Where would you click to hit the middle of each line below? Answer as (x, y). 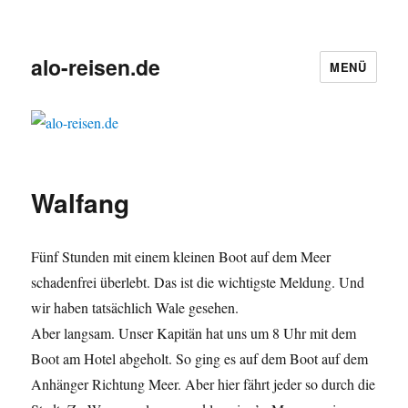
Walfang (81, 203)
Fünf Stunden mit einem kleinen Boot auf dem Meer (181, 257)
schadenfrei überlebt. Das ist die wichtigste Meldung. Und (198, 282)
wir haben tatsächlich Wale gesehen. (135, 308)
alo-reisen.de (96, 66)
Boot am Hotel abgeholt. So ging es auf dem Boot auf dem (200, 359)
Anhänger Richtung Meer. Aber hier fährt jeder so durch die (204, 384)
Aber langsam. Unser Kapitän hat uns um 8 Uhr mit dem (194, 333)
